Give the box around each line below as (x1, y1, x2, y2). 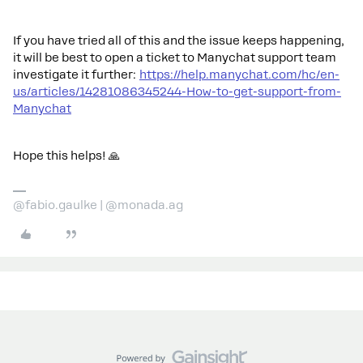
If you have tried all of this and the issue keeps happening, (13, 34, 344, 47)
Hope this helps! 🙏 (13, 149, 120, 162)
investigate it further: (13, 68, 139, 81)
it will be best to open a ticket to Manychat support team (13, 51, 336, 64)
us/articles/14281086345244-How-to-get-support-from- (13, 85, 341, 98)
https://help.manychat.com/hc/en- (139, 68, 340, 81)
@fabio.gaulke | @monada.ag (13, 199, 183, 211)
